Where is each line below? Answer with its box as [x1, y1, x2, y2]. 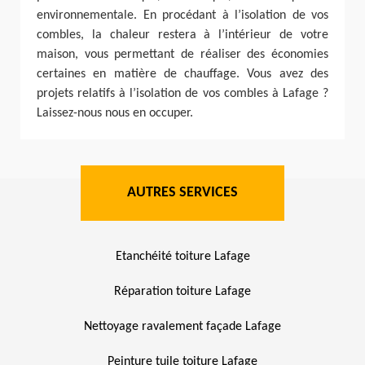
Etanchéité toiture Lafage [115, 250, 250, 263]
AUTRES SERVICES [127, 185, 238, 200]
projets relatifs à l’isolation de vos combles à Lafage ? [37, 87, 328, 100]
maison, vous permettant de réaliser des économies [37, 48, 328, 61]
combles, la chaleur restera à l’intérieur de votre [37, 29, 328, 42]
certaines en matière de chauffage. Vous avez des [37, 68, 328, 81]
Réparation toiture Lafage [114, 285, 251, 298]
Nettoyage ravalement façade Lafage [84, 320, 281, 333]
